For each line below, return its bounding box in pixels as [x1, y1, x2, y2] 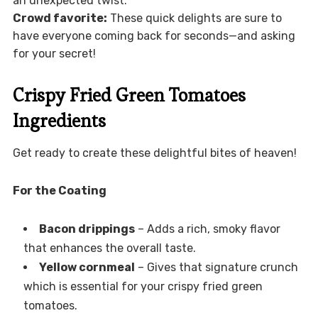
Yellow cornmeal [38, 260, 135, 274]
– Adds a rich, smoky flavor [134, 221, 280, 236]
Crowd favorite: [12, 11, 107, 25]
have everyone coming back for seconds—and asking [12, 28, 295, 43]
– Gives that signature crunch [134, 260, 298, 274]
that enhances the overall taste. [23, 241, 196, 255]
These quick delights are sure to [106, 11, 282, 25]
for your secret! [12, 46, 96, 60]
